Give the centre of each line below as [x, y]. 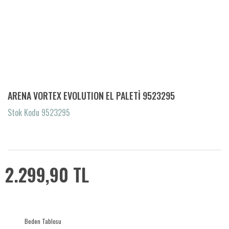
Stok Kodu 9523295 [39, 112]
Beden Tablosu [43, 221]
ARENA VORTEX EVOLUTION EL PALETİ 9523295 [91, 96]
